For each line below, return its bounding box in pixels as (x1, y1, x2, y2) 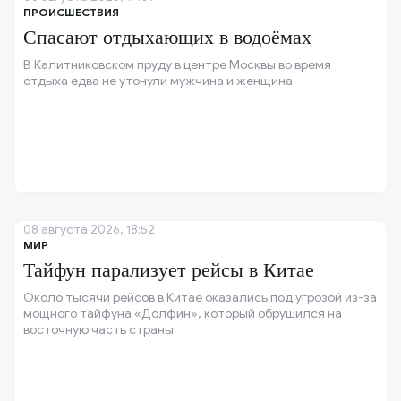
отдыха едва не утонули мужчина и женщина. (23, 73, 295, 89)
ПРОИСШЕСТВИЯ (23, 4, 119, 19)
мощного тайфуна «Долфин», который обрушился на (23, 305, 342, 321)
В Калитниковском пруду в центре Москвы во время (23, 56, 331, 73)
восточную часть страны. (23, 321, 176, 337)
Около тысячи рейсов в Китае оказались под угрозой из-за (23, 289, 377, 305)
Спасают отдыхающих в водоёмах (23, 25, 311, 48)
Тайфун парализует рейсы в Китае (23, 258, 314, 281)
